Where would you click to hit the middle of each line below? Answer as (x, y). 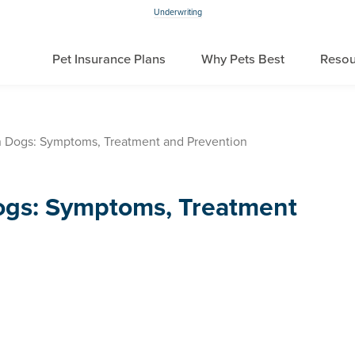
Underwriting (177, 12)
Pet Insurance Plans (109, 59)
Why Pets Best (243, 59)
